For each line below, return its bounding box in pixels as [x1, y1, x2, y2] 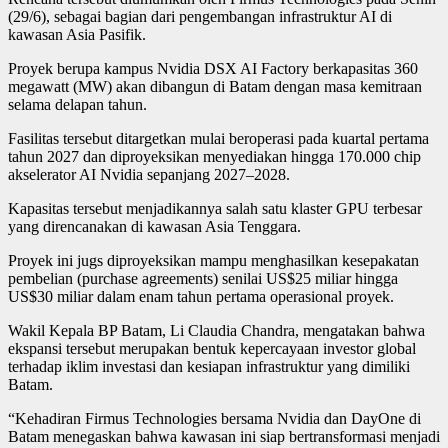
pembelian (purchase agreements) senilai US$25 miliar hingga [8, 269, 398, 287]
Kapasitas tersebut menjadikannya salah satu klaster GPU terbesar [8, 199, 422, 217]
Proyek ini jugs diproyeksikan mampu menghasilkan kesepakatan [8, 251, 419, 269]
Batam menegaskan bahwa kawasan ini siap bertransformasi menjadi [8, 427, 440, 445]
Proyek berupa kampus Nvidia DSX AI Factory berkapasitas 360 [8, 59, 418, 77]
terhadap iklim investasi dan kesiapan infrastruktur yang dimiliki [8, 357, 410, 375]
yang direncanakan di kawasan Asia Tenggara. [8, 217, 301, 235]
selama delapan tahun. [8, 95, 147, 113]
